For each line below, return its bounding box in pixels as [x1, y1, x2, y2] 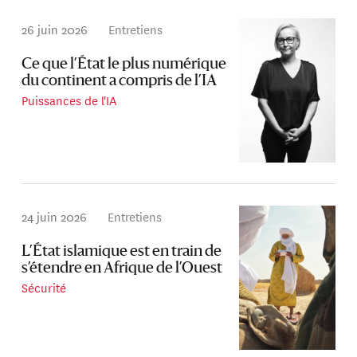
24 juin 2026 [22, 206, 88, 226]
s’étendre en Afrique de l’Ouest [22, 261, 223, 277]
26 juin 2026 [22, 19, 88, 38]
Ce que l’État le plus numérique [22, 57, 227, 73]
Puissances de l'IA [22, 91, 117, 110]
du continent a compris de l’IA [22, 74, 218, 90]
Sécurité [22, 277, 67, 296]
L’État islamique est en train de [22, 244, 222, 260]
